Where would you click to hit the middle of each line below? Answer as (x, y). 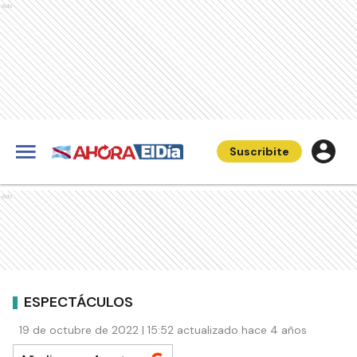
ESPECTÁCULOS (78, 302)
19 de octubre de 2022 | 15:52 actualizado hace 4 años (163, 330)
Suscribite (259, 151)
